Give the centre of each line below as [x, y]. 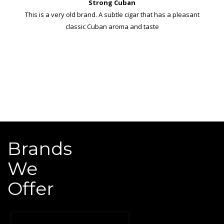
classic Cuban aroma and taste [112, 26]
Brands [40, 148]
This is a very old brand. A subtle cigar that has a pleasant [112, 14]
